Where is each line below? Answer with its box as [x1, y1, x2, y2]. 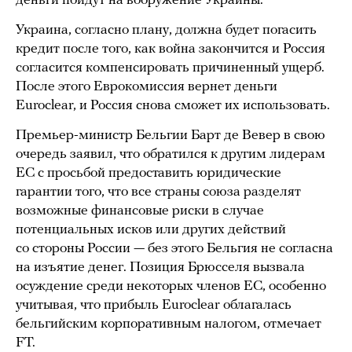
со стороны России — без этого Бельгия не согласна [16, 241, 333, 256]
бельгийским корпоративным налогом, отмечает [16, 317, 321, 332]
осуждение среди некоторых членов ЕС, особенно [16, 279, 326, 294]
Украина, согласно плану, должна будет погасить [16, 23, 317, 38]
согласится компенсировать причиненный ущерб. [16, 60, 324, 75]
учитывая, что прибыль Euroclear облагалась [16, 298, 291, 313]
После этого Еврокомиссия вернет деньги [16, 79, 277, 94]
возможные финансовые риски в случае [16, 203, 264, 218]
